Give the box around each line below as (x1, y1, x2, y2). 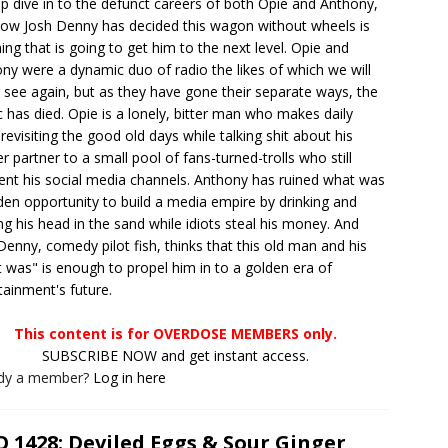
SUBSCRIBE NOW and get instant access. (42, 346, 310, 365)
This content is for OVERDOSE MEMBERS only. (14, 324, 338, 343)
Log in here (93, 368, 166, 387)
